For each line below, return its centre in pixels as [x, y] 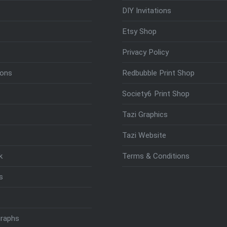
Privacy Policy [146, 52]
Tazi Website [144, 135]
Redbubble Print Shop [159, 73]
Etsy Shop [140, 31]
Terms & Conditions [156, 156]
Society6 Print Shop [156, 93]
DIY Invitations [147, 10]
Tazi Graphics [145, 114]
